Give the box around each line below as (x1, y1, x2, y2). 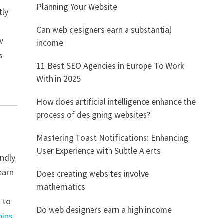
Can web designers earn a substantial (36, 24, 171, 35)
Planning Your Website (36, 1, 117, 12)
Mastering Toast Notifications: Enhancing (36, 132, 188, 143)
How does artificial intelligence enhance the (36, 96, 196, 107)
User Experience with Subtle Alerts (36, 145, 161, 156)
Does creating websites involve (36, 168, 149, 179)
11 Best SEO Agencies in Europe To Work (36, 60, 184, 71)
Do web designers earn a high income (36, 204, 172, 215)
